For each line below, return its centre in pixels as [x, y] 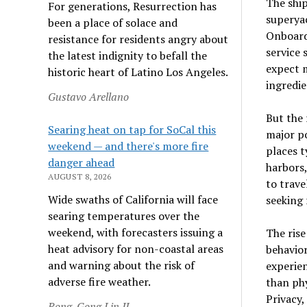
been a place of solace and [113, 22]
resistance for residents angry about [138, 39]
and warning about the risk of [122, 265]
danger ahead [82, 162]
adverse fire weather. [100, 281]
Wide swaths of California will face [133, 199]
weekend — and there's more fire [128, 146]
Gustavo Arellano [89, 96]
